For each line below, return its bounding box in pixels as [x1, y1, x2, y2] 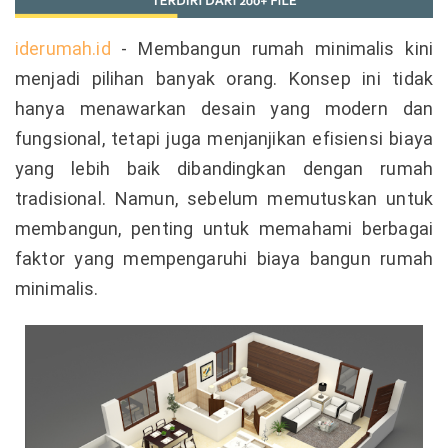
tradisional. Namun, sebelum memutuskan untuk [15, 187, 433, 209]
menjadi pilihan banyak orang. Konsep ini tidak [15, 67, 433, 89]
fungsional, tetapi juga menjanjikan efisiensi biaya [15, 127, 433, 149]
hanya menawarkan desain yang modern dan [15, 97, 433, 119]
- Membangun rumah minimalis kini [110, 37, 433, 59]
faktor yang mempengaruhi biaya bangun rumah [15, 247, 433, 269]
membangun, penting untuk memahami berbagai [15, 217, 433, 239]
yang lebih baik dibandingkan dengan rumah [15, 157, 433, 179]
